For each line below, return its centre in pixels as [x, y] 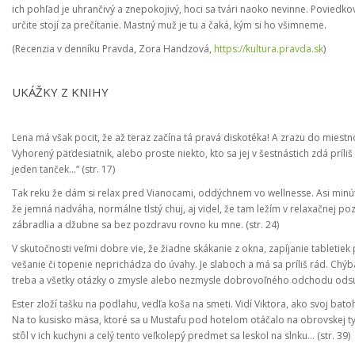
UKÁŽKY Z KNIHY [60, 92]
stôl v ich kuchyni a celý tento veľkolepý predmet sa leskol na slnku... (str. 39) [181, 336]
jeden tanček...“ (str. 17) [63, 169]
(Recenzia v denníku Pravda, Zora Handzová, [113, 49]
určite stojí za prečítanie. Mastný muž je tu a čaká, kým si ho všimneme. [169, 25]
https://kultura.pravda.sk [269, 49]
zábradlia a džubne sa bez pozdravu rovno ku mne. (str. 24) [145, 225]
